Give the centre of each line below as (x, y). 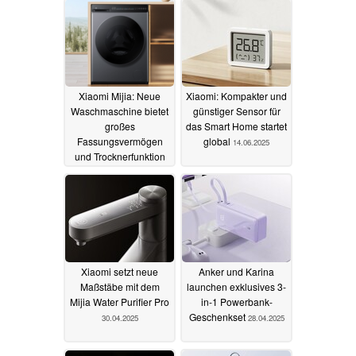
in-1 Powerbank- (236, 302)
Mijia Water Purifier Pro (120, 302)
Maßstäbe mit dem (120, 287)
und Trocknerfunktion (120, 157)
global (218, 141)
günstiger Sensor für (236, 111)
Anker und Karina (236, 272)
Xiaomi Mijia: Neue (120, 96)
